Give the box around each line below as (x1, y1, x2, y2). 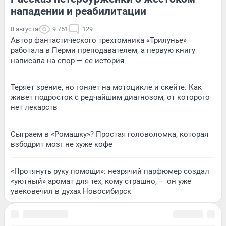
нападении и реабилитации (11, 5, 146, 18)
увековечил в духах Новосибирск (11, 187, 131, 196)
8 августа (11, 25, 38, 33)
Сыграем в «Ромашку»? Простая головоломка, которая (11, 130, 208, 139)
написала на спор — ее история (11, 56, 124, 66)
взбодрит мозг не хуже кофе (11, 140, 112, 149)
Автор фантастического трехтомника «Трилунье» (11, 36, 187, 45)
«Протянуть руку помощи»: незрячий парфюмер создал (11, 166, 209, 176)
